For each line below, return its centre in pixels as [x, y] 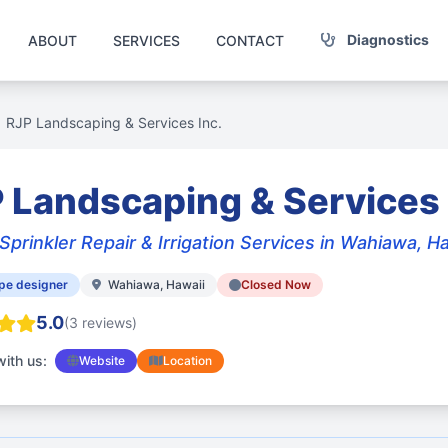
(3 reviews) [100, 322]
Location [187, 360]
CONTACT [250, 40]
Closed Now [276, 284]
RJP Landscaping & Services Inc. [114, 122]
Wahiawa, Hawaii [155, 284]
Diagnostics [386, 39]
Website [102, 360]
